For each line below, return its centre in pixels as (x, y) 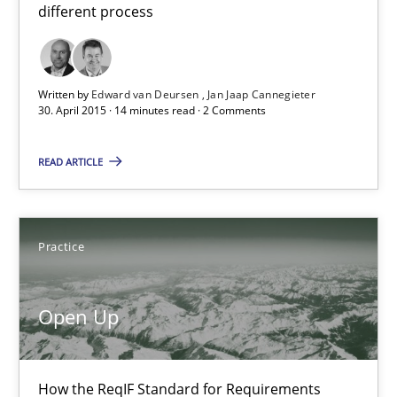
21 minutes (52, 21)
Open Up (78, 317)
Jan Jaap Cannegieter (262, 94)
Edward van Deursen (147, 94)
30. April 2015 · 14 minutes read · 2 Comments (152, 110)
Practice (62, 247)
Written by (65, 94)
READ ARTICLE (72, 161)
